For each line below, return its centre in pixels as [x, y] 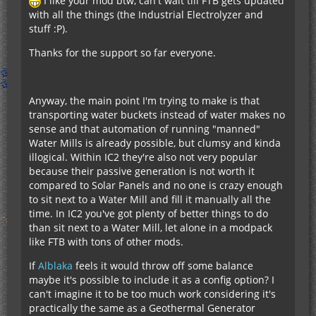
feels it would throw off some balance [163, 266]
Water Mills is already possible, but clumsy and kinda [155, 143]
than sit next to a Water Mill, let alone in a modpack [151, 228]
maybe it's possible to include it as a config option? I [152, 280]
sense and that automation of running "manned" [145, 129]
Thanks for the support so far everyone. [122, 53]
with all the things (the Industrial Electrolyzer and [146, 15]
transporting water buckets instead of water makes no [157, 115]
